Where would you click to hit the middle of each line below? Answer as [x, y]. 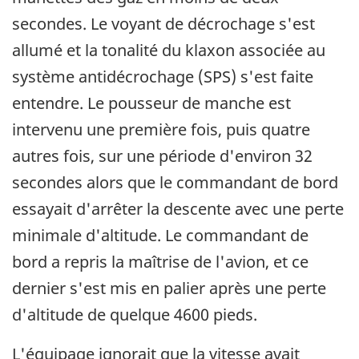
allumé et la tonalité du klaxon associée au [169, 50]
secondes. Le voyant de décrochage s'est [163, 24]
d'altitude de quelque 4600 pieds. [135, 315]
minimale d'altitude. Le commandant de [160, 236]
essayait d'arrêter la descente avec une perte [178, 209]
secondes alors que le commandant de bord [175, 183]
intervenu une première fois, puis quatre [161, 130]
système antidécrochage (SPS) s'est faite [163, 77]
